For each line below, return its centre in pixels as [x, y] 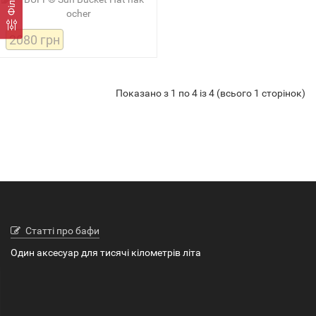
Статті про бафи [62, 231]
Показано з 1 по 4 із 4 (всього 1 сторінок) [211, 93]
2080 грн [35, 40]
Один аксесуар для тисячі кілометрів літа [106, 253]
